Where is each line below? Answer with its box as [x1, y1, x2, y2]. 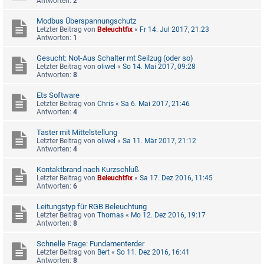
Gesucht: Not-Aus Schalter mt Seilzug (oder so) [37, 54, 193, 63]
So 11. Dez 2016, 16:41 [117, 248, 190, 257]
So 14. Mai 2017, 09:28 [123, 62, 196, 71]
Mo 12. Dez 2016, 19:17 [131, 211, 206, 220]
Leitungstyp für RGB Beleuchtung [37, 202, 147, 212]
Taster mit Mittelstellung [37, 128, 117, 137]
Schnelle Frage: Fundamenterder [37, 239, 144, 249]
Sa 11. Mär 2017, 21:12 [123, 137, 196, 146]
